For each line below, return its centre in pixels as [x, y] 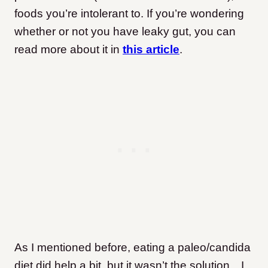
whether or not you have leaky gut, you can [125, 32]
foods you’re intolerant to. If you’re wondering [129, 14]
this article [151, 50]
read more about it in [67, 50]
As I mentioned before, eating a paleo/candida [133, 248]
